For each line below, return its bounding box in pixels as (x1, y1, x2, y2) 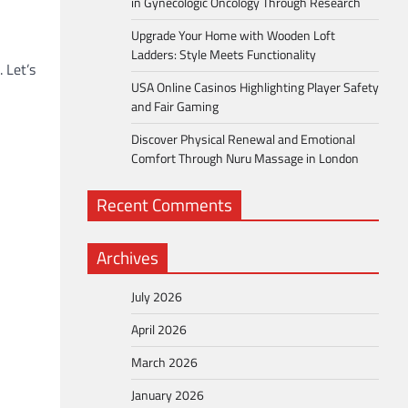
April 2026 (131, 320, 187, 340)
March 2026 (131, 352, 198, 372)
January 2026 (131, 385, 204, 405)
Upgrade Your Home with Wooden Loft (131, 25, 335, 46)
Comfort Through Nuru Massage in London (131, 148, 359, 168)
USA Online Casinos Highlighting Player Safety (131, 77, 379, 97)
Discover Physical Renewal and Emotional (131, 129, 355, 149)
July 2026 (131, 287, 182, 307)
